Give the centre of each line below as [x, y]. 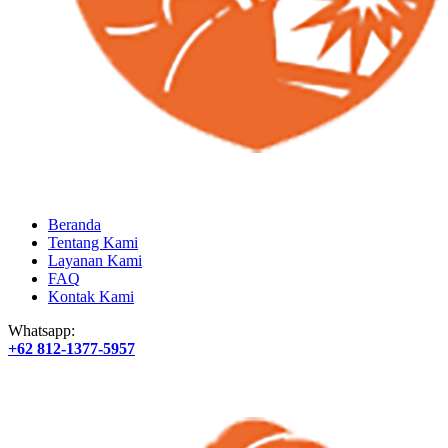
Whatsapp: [41, 330]
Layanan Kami [95, 260]
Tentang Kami [93, 242]
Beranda [74, 224]
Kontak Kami [91, 296]
